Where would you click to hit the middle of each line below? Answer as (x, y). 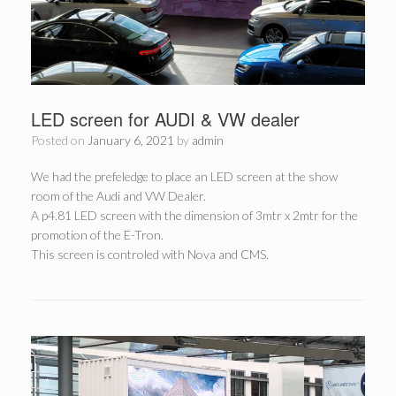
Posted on (63, 140)
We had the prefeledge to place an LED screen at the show (184, 176)
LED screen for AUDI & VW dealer (165, 118)
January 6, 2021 (131, 140)
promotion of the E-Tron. (97, 234)
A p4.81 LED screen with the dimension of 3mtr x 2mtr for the (194, 215)
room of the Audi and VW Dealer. (118, 195)
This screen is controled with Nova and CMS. (150, 254)
